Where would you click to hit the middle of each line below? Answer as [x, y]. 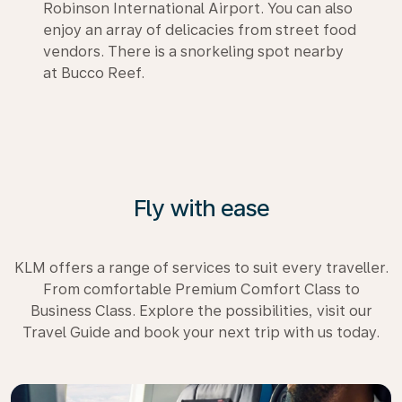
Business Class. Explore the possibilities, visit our [201, 310]
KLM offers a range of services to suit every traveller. [201, 267]
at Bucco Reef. [94, 73]
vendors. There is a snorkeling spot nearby [193, 51]
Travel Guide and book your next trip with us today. [201, 332]
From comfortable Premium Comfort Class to [201, 289]
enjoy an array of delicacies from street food [200, 30]
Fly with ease [201, 207]
